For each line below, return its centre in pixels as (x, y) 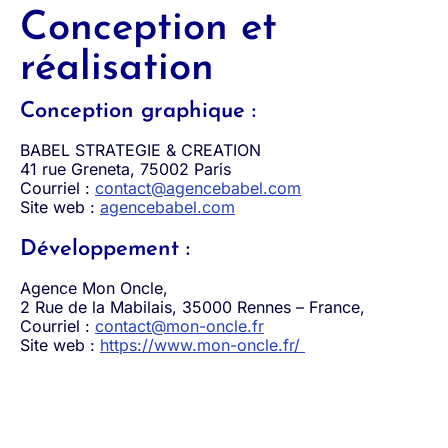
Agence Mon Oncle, (94, 288)
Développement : (105, 249)
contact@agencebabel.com (198, 188)
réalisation (117, 69)
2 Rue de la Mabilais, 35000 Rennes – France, (192, 307)
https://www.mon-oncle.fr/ (202, 345)
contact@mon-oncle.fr (179, 326)
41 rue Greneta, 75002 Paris (125, 169)
